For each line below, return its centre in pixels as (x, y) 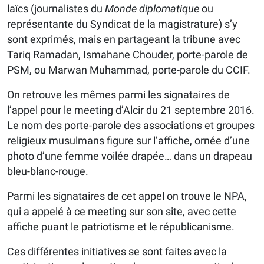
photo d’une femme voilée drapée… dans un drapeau (130, 156)
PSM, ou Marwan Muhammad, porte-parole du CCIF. (129, 70)
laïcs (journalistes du (56, 9)
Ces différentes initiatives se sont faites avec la (117, 252)
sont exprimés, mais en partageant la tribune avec (124, 39)
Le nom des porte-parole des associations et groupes (131, 126)
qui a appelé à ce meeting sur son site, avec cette (122, 212)
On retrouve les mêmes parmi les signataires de (118, 95)
